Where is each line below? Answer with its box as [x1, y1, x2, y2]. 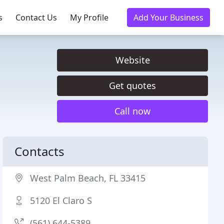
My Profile [70, 12, 108, 23]
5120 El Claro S [30, 194, 92, 206]
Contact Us [15, 12, 57, 23]
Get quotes [109, 79, 156, 91]
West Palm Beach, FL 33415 [30, 172, 146, 184]
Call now [114, 105, 150, 117]
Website [115, 54, 150, 66]
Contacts [14, 143, 65, 159]
